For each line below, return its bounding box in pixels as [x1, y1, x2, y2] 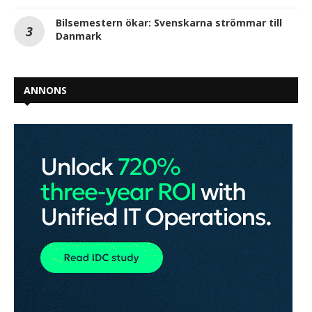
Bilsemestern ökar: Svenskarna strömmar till [56, 16, 282, 30]
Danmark [56, 29, 102, 43]
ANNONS [24, 84, 67, 97]
